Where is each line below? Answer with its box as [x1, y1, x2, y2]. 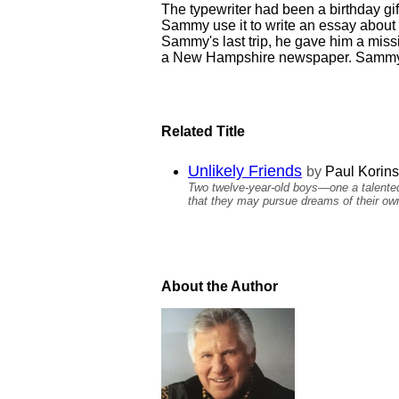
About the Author [161, 279, 278, 294]
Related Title [161, 124, 245, 139]
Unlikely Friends [188, 162, 302, 180]
